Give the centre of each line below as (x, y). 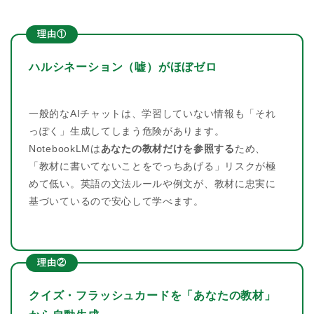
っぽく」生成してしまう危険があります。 (127, 131)
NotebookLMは (65, 149)
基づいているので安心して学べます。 (116, 201)
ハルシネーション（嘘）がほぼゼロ (123, 67)
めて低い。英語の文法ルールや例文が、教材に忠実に (152, 184)
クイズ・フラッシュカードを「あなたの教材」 (152, 295)
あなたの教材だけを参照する (168, 149)
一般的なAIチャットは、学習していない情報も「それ (152, 114)
